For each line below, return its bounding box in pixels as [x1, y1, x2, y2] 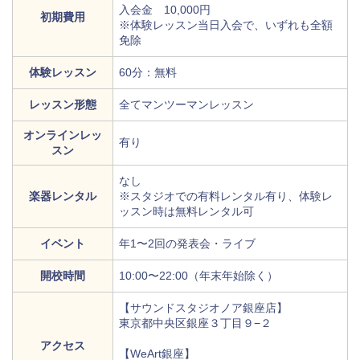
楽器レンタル [29, 190, 96, 203]
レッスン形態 [29, 98, 96, 112]
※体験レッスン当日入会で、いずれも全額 [119, 18, 333, 32]
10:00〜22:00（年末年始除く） [119, 269, 278, 283]
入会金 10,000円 [119, 3, 211, 17]
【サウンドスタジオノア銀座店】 [119, 301, 288, 315]
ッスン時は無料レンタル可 [119, 205, 254, 219]
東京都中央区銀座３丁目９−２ [119, 317, 272, 330]
